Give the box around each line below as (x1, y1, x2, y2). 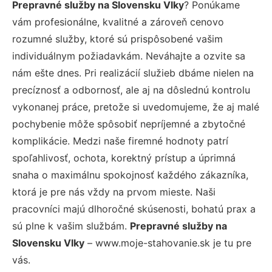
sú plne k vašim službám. (12, 219, 130, 232)
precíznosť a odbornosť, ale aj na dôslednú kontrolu (12, 83, 250, 96)
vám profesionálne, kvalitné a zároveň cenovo (12, 15, 224, 28)
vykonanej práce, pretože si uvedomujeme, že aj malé (12, 100, 259, 113)
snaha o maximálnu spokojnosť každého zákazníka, (12, 168, 248, 181)
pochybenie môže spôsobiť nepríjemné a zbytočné (12, 117, 245, 130)
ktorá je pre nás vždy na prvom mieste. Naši (12, 185, 216, 198)
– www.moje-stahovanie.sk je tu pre (84, 236, 251, 249)
